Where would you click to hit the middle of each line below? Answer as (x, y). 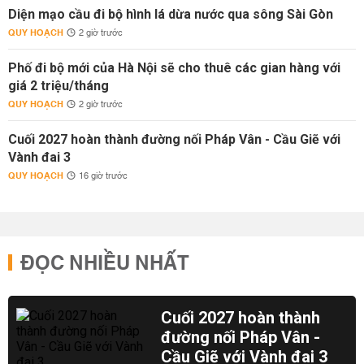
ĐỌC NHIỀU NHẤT (105, 264)
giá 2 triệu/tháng (58, 86)
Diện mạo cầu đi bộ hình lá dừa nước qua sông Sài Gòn (171, 14)
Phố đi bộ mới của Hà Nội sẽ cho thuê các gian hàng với (174, 68)
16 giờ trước (103, 176)
